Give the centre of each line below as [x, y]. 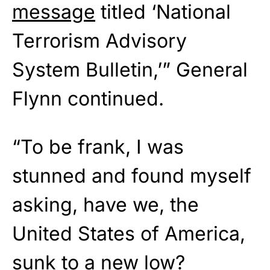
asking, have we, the [105, 205]
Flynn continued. [88, 99]
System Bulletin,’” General [130, 70]
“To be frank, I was [98, 147]
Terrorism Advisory [99, 41]
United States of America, [129, 234]
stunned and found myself [132, 176]
